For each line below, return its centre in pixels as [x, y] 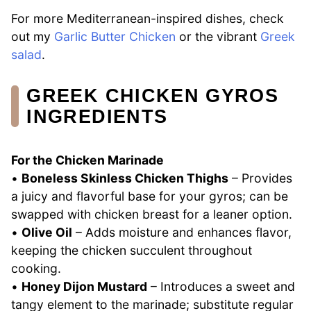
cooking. [36, 269]
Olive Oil [47, 233]
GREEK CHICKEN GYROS [153, 95]
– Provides [260, 178]
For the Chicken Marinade [87, 160]
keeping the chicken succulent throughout [132, 251]
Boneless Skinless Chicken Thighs [125, 178]
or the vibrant [218, 36]
